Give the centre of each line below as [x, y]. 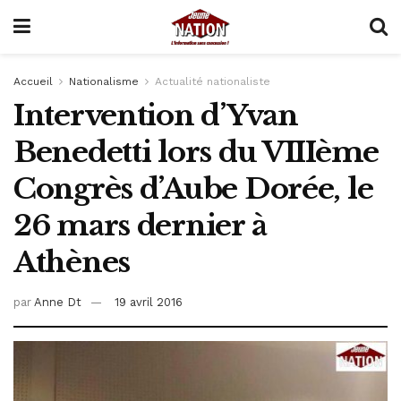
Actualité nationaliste [213, 81]
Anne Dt [58, 302]
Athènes [72, 262]
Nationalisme [104, 81]
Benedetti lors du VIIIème [196, 152]
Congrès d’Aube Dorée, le [193, 189]
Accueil [33, 81]
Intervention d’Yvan [156, 115]
